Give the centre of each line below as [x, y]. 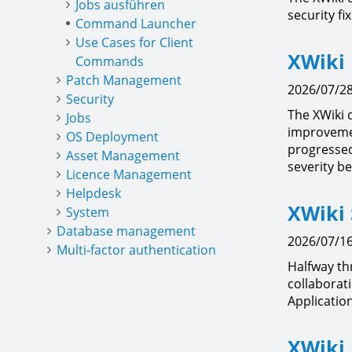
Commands [110, 61]
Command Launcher [136, 24]
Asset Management [123, 156]
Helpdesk [93, 193]
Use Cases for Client [134, 42]
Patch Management [124, 80]
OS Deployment [112, 137]
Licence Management [129, 174]
